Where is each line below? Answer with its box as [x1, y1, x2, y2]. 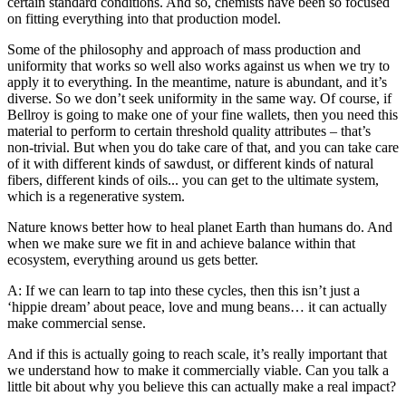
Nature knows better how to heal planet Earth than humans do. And [7, 219, 392, 236]
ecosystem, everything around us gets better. [7, 252, 258, 268]
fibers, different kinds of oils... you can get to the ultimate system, [7, 172, 379, 188]
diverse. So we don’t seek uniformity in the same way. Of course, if [7, 91, 391, 107]
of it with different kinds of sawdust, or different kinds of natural [7, 156, 373, 172]
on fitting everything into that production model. [7, 11, 281, 27]
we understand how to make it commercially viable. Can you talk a [7, 362, 389, 379]
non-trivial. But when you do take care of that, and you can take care [7, 140, 399, 156]
